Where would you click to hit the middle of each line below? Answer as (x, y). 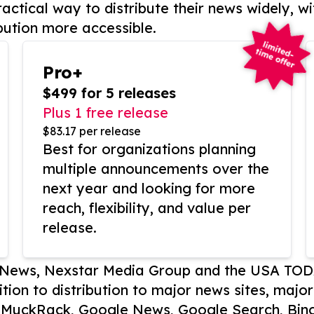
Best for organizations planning (149, 149)
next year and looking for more (149, 189)
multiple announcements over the (156, 169)
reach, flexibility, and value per (147, 208)
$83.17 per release (92, 131)
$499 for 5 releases (109, 93)
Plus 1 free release (105, 113)
